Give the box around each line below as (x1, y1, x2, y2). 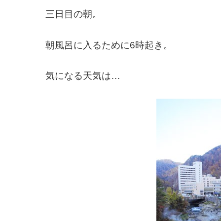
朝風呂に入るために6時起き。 (45, 39, 173, 50)
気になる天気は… (45, 71, 120, 81)
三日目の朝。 (45, 9, 102, 20)
